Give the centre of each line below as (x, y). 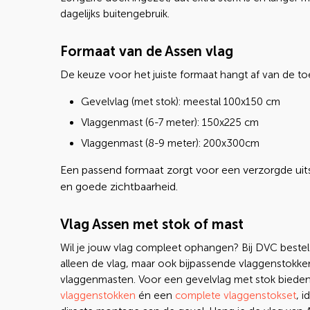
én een (155, 295)
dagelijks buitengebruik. (115, 14)
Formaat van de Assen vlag (147, 51)
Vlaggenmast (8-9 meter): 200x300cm (170, 143)
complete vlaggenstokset (236, 295)
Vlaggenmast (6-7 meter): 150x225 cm (170, 122)
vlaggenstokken (98, 295)
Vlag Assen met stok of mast (152, 224)
